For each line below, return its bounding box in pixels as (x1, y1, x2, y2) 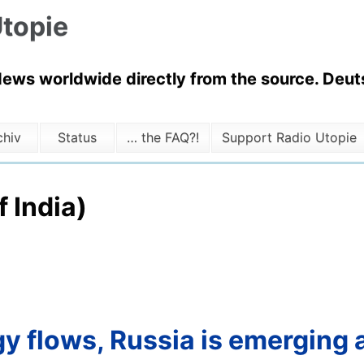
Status (58, 129, 97, 146)
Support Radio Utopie (221, 129, 357, 146)
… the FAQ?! (126, 129, 199, 146)
